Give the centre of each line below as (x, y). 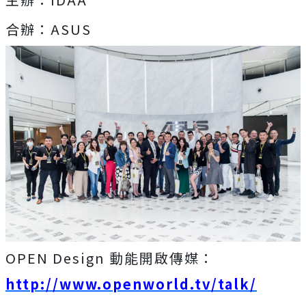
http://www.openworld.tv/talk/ (131, 284)
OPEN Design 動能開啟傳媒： (110, 258)
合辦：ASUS (48, 29)
